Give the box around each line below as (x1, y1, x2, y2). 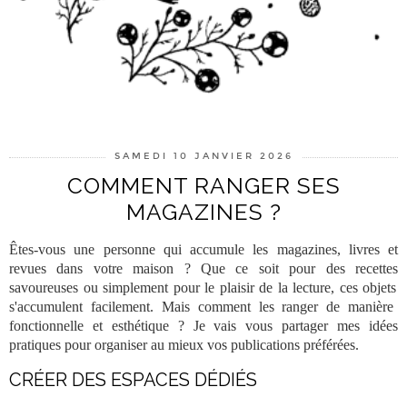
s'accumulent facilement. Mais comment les (9, 299, 283, 315)
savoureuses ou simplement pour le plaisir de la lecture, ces (9, 280, 363, 296)
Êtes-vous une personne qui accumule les (9, 242, 277, 258)
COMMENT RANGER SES (66, 173, 341, 200)
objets (362, 280, 397, 296)
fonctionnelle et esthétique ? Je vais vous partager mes (9, 318, 369, 334)
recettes (355, 261, 398, 277)
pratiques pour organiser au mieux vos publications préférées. (9, 337, 359, 353)
